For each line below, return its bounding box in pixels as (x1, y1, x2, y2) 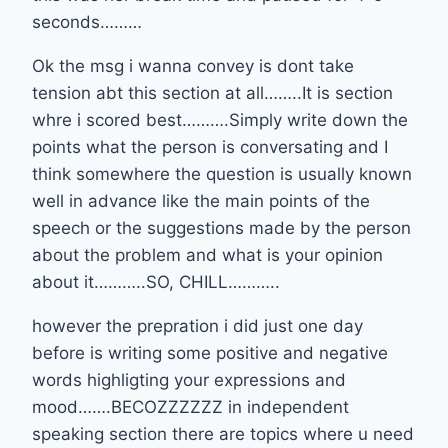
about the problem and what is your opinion (32, 244, 383, 265)
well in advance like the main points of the (32, 190, 370, 211)
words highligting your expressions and (32, 369, 346, 390)
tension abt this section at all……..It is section (32, 82, 393, 103)
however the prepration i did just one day (32, 315, 363, 336)
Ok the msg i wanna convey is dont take (32, 55, 354, 76)
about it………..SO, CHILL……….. (32, 271, 280, 292)
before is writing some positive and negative (32, 342, 388, 363)
